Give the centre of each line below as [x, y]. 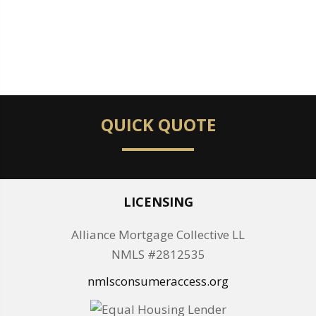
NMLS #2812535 [158, 255]
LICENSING [158, 202]
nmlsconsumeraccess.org [158, 281]
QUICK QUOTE [158, 125]
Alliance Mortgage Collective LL [158, 235]
